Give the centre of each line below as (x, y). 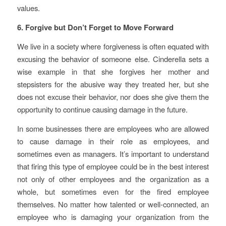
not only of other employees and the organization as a (113, 179)
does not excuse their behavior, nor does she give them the (113, 97)
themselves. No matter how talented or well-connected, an (113, 204)
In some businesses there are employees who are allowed (113, 129)
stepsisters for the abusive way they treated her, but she (113, 84)
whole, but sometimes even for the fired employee (113, 192)
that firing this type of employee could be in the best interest (113, 166)
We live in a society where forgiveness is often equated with (113, 46)
